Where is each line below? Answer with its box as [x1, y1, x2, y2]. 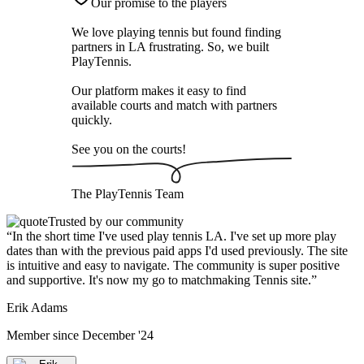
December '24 [82, 327, 154, 342]
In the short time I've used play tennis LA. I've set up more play [12, 228, 336, 243]
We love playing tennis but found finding [71, 25, 281, 40]
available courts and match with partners [71, 98, 277, 113]
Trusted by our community [48, 214, 184, 228]
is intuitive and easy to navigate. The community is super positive [6, 258, 340, 272]
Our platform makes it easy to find [71, 84, 246, 98]
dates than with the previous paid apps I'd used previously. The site [6, 243, 348, 258]
